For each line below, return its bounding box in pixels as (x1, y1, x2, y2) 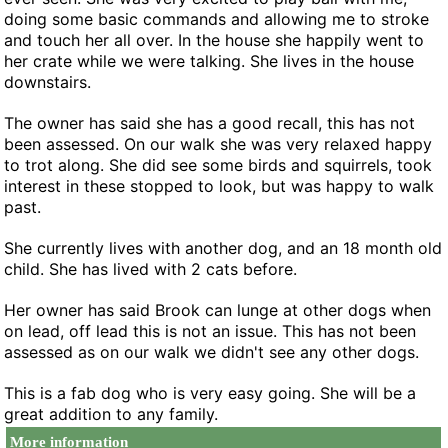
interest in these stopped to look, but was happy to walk (4, 176, 435, 196)
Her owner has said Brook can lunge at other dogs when (4, 300, 432, 320)
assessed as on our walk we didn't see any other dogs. (4, 342, 425, 362)
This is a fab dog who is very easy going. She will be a (4, 383, 417, 403)
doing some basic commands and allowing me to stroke (4, 9, 430, 29)
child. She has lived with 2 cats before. (4, 259, 303, 279)
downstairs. (4, 72, 97, 92)
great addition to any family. (4, 404, 219, 424)
